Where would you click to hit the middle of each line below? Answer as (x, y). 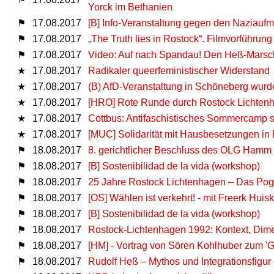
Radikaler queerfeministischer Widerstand (179, 70)
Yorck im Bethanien (130, 7)
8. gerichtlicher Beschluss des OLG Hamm (180, 150)
